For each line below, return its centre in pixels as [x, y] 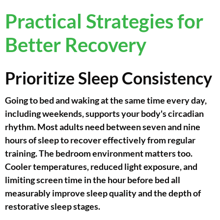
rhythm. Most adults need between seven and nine [103, 127]
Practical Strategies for [104, 21]
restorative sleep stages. [53, 206]
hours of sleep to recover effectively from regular [100, 140]
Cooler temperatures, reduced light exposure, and [101, 167]
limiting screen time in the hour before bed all [93, 180]
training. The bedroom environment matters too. [99, 153]
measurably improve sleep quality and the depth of [103, 193]
